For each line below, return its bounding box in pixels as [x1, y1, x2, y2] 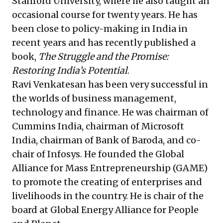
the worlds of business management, [12, 93, 176, 104]
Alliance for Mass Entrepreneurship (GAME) [12, 162, 208, 174]
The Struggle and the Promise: [38, 51, 169, 62]
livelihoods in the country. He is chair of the [12, 190, 204, 202]
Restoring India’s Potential [12, 65, 127, 76]
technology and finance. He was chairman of [12, 107, 209, 118]
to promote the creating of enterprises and [12, 176, 202, 188]
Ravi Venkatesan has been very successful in [12, 79, 208, 90]
